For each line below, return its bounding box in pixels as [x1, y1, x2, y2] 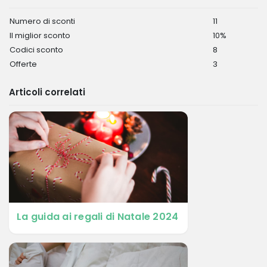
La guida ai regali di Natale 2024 [17, 210, 179, 223]
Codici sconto [10, 44, 63, 55]
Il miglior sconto [10, 30, 70, 41]
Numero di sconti [10, 15, 75, 27]
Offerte [10, 58, 37, 70]
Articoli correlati [9, 86, 85, 98]
